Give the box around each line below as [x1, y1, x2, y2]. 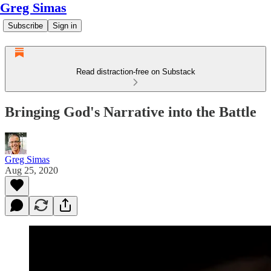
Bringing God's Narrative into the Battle [5, 103, 256, 120]
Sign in [53, 21, 77, 30]
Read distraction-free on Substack [76, 67, 195, 76]
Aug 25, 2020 [5, 165, 58, 175]
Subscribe [8, 21, 43, 30]
